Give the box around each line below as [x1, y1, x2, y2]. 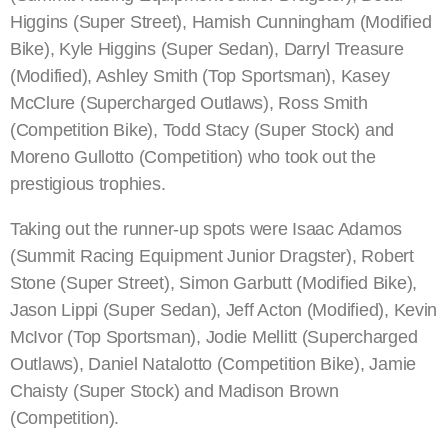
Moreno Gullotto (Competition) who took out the [10, 147, 376, 168]
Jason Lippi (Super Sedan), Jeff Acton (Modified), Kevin [10, 300, 438, 321]
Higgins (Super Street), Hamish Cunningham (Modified [10, 12, 432, 33]
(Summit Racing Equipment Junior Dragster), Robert [10, 246, 414, 267]
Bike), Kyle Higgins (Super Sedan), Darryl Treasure [10, 39, 404, 60]
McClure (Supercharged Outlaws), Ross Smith [10, 93, 368, 114]
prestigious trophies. [10, 174, 166, 195]
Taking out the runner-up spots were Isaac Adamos [10, 219, 403, 240]
